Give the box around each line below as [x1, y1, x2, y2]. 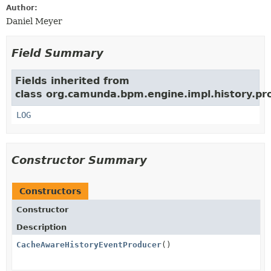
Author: [6, 4, 38, 12]
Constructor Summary [11, 154, 147, 166]
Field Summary [11, 47, 103, 59]
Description [16, 223, 67, 232]
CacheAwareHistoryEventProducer [16, 240, 162, 249]
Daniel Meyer [6, 16, 62, 26]
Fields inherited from [15, 75, 129, 87]
